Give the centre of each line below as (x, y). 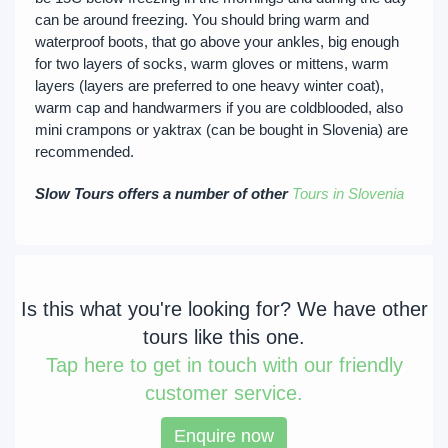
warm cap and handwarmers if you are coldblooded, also (219, 107)
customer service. (224, 393)
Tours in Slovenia (348, 193)
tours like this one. (224, 337)
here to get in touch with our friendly (240, 365)
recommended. (84, 151)
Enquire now (224, 436)
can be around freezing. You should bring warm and (202, 19)
